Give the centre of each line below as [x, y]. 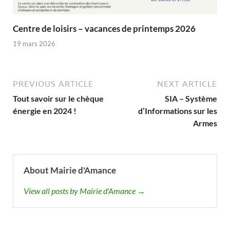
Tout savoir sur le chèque [58, 98]
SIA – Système [191, 98]
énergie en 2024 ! [45, 110]
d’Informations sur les [178, 110]
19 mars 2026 [34, 43]
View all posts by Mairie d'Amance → [84, 190]
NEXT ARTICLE [187, 83]
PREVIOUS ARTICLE [53, 83]
